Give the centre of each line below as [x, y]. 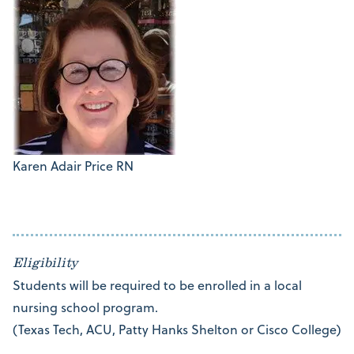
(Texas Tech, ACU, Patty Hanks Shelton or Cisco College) [177, 329]
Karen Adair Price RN [73, 166]
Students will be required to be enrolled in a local [157, 285]
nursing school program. [85, 307]
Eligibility [45, 263]
